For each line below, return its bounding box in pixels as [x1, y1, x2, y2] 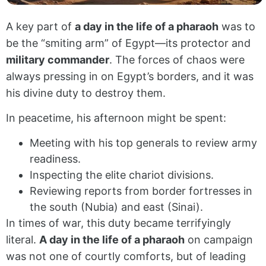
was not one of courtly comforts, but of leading [6, 250, 246, 263]
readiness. [30, 153, 81, 166]
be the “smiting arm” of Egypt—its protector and [6, 36, 251, 49]
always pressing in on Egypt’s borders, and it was [6, 69, 254, 83]
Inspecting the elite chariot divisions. [30, 169, 214, 182]
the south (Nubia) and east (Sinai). [30, 201, 203, 214]
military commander [6, 53, 109, 66]
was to [218, 20, 255, 33]
